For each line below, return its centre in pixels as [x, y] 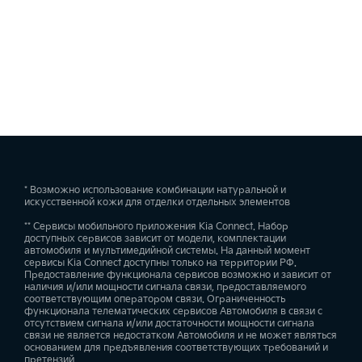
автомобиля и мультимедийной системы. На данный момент [167, 251]
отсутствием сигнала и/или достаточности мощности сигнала [169, 324]
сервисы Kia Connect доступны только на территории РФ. [160, 263]
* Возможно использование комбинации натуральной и [155, 190]
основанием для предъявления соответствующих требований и [176, 348]
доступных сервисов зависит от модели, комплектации [155, 239]
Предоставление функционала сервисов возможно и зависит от [178, 275]
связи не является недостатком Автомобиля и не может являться [181, 336]
